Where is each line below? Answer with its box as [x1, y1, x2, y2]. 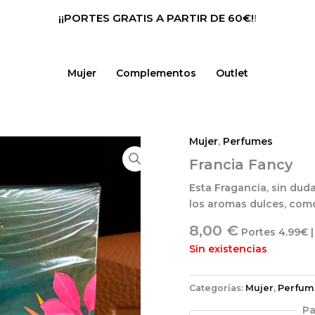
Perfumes [222, 135, 273, 148]
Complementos [115, 66, 196, 79]
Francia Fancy [188, 156, 293, 173]
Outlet [215, 66, 248, 79]
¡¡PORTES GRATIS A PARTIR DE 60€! [58, 11, 254, 25]
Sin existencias [188, 243, 267, 256]
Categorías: [188, 282, 245, 293]
